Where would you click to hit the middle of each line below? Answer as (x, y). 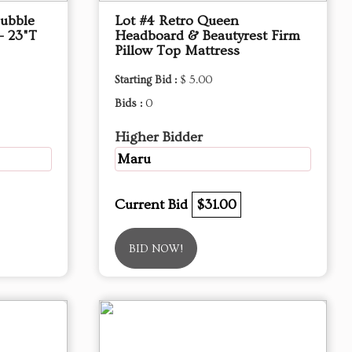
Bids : (130, 104)
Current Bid (153, 205)
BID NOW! (156, 249)
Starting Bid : (147, 80)
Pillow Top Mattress (177, 51)
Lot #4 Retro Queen (177, 21)
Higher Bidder (159, 137)
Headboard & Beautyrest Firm (207, 36)
